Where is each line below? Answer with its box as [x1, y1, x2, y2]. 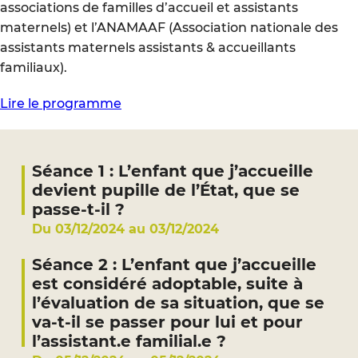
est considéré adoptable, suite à [32, 274, 303, 293]
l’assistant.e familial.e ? [32, 332, 226, 351]
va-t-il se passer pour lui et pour [32, 312, 303, 332]
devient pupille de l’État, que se [32, 181, 300, 200]
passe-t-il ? [32, 200, 125, 219]
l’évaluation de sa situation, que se [32, 293, 324, 312]
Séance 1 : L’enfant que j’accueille [32, 161, 313, 181]
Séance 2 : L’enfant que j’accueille [32, 255, 316, 274]
